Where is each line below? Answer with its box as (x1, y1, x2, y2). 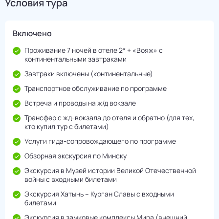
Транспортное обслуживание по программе (24, 84, 167, 93)
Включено (13, 28, 52, 39)
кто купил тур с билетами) (24, 122, 109, 131)
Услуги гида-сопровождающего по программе (24, 136, 176, 146)
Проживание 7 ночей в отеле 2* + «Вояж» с (24, 45, 163, 55)
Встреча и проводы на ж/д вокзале (24, 98, 136, 108)
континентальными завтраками (24, 54, 127, 64)
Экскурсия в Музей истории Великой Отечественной (24, 166, 196, 175)
